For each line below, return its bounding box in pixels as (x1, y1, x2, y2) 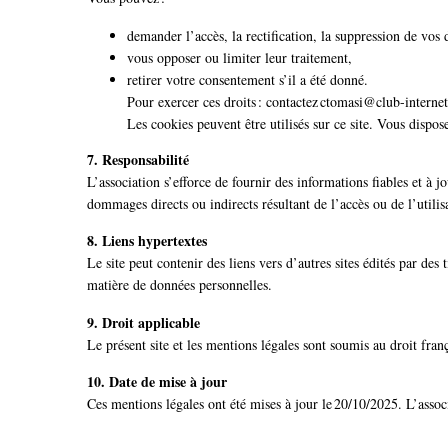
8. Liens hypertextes (87, 230, 207, 252)
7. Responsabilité (87, 148, 189, 170)
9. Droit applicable (87, 311, 200, 333)
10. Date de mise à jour (87, 370, 227, 392)
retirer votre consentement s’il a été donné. (127, 69, 368, 89)
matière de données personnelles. (87, 275, 272, 295)
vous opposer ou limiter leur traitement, (127, 47, 352, 67)
